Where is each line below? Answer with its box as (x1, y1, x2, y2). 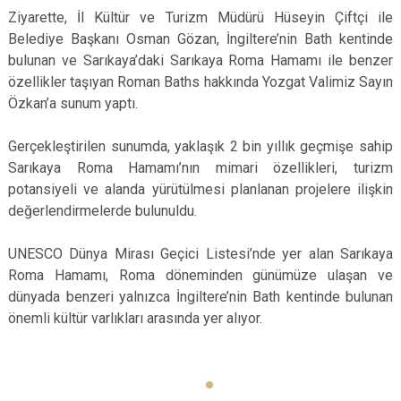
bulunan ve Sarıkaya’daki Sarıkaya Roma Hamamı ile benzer (8, 52, 393, 69)
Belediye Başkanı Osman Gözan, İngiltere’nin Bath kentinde (8, 30, 393, 47)
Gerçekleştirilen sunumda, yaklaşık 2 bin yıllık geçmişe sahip (8, 138, 393, 155)
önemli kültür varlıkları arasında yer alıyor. (8, 310, 262, 327)
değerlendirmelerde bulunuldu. (8, 202, 197, 219)
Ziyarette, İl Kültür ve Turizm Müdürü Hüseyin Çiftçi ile (8, 9, 393, 26)
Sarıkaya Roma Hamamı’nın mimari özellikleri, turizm (8, 159, 393, 176)
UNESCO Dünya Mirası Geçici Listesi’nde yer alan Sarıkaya (8, 245, 393, 262)
